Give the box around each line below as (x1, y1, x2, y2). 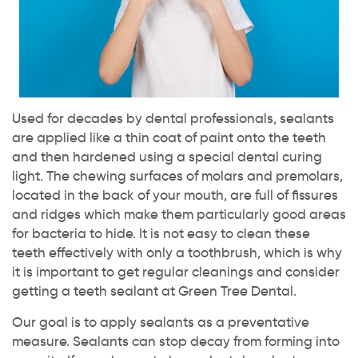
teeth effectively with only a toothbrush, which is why (12, 244, 342, 261)
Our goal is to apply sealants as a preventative (12, 313, 309, 331)
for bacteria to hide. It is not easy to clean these (12, 225, 310, 242)
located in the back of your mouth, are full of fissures (12, 186, 338, 204)
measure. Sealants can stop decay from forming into (12, 332, 340, 350)
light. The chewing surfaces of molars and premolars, (12, 167, 343, 185)
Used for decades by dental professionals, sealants (12, 109, 334, 127)
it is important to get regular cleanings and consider (12, 263, 340, 280)
